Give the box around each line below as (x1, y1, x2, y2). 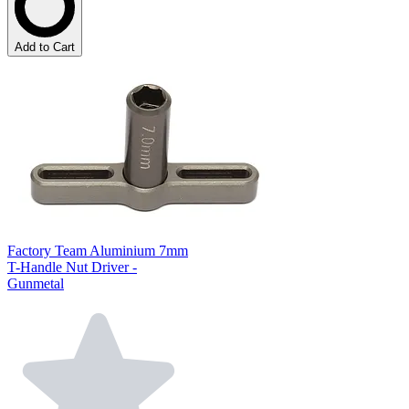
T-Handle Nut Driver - (7, 258, 137, 275)
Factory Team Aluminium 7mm (7, 242, 188, 258)
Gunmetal (7, 275, 64, 291)
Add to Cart (15, 39, 75, 54)
